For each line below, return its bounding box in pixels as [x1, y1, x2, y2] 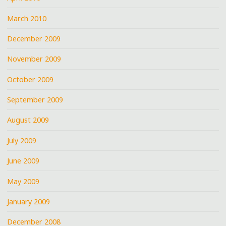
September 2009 [7, 95, 64, 105]
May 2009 [7, 176, 40, 186]
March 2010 [7, 13, 47, 23]
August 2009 [7, 115, 49, 125]
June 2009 [7, 156, 40, 166]
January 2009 [7, 196, 50, 206]
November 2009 [7, 54, 62, 64]
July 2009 [7, 135, 37, 145]
